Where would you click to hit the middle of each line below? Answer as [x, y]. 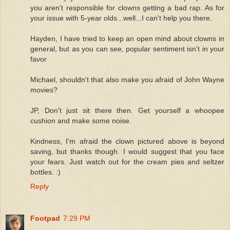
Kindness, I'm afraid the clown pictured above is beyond [127, 141]
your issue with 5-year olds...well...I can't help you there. [121, 18]
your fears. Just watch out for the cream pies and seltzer [127, 161]
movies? [44, 90]
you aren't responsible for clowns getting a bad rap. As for [127, 7]
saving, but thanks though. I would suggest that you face [127, 151]
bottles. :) [45, 172]
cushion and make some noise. [81, 120]
